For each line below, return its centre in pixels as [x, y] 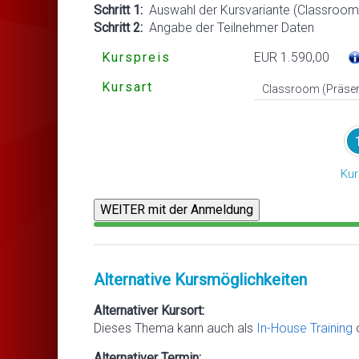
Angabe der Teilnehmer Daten [228, 27]
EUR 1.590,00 [292, 57]
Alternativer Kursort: [149, 310]
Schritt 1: [118, 10]
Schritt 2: [118, 27]
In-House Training [305, 328]
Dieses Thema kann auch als [175, 328]
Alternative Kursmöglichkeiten [200, 279]
